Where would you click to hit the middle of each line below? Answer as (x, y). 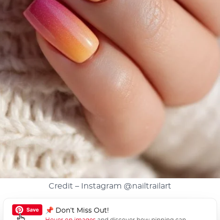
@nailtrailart (147, 186)
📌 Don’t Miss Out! (77, 211)
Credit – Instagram (86, 186)
